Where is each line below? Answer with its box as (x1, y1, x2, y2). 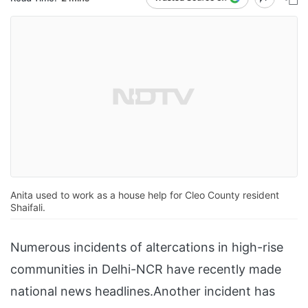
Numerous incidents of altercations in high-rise (10, 240, 283, 255)
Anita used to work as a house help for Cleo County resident (10, 189, 279, 201)
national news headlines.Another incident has (10, 284, 275, 299)
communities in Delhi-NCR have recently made (10, 262, 281, 277)
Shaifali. (10, 201, 45, 214)
